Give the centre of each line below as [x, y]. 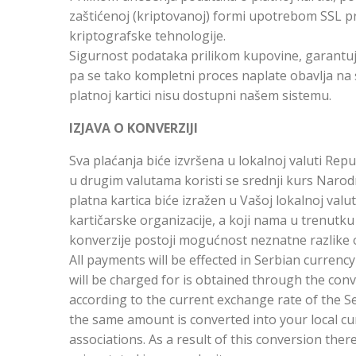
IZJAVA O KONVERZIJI [133, 128]
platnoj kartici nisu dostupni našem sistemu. [200, 95]
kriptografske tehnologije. [147, 36]
